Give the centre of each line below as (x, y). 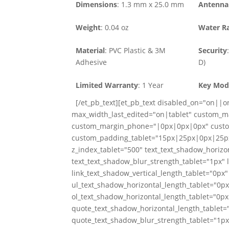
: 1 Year (151, 85)
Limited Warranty (107, 85)
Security (212, 51)
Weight (88, 28)
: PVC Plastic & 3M (135, 51)
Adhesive (91, 62)
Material (90, 51)
